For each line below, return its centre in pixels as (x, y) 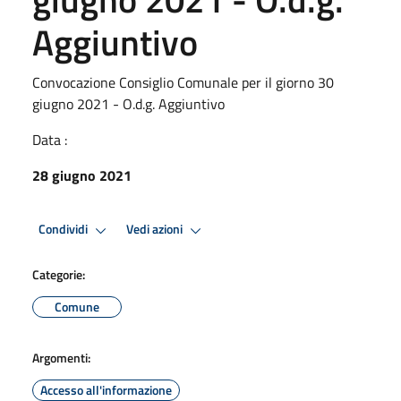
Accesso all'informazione (106, 389)
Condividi (64, 230)
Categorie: (59, 274)
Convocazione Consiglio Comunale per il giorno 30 (183, 82)
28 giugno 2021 (82, 175)
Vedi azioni (156, 230)
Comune (77, 306)
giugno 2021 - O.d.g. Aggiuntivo (128, 103)
